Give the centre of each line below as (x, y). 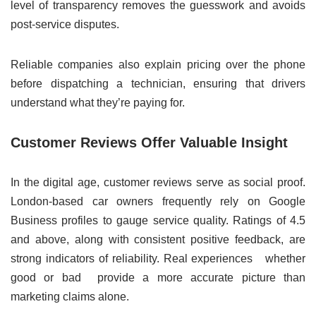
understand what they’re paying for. (98, 103)
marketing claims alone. (70, 297)
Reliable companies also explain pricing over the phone (158, 65)
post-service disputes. (65, 25)
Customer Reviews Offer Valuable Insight (149, 143)
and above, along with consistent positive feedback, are (158, 240)
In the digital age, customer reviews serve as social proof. (158, 183)
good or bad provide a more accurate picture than (158, 278)
